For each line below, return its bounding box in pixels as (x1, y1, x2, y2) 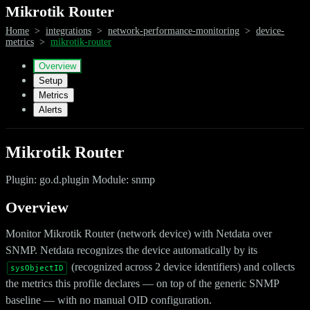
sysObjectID (10, 263, 64, 273)
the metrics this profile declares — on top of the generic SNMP (6, 277, 279, 289)
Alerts (39, 104, 62, 115)
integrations (46, 25, 91, 36)
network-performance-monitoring (108, 25, 239, 36)
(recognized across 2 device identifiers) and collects (69, 260, 295, 273)
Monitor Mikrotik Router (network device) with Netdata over (6, 227, 272, 239)
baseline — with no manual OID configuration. (6, 293, 212, 306)
